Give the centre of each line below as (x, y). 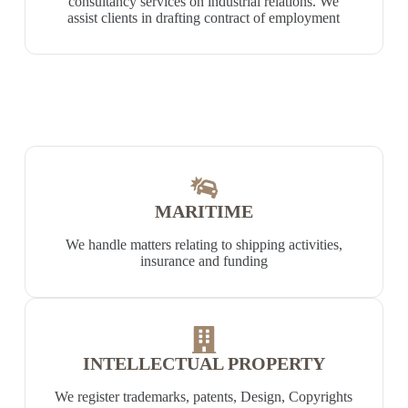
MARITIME (204, 211)
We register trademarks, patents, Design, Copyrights (204, 397)
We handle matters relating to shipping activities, (204, 245)
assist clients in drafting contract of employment (204, 18)
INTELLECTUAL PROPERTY (204, 363)
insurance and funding (204, 261)
